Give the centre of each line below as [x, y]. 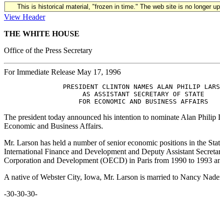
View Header [25, 17]
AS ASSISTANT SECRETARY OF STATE [104, 94]
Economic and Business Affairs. [54, 126]
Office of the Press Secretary [48, 50]
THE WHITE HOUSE [42, 34]
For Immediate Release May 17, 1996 [62, 72]
